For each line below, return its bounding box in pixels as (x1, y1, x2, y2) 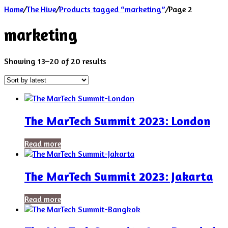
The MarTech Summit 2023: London (24, 113, 210, 128)
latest (106, 75, 126, 86)
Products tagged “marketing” (59, 4, 165, 14)
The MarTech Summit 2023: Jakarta (24, 168, 213, 184)
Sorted (106, 55, 129, 66)
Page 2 (168, 4, 192, 14)
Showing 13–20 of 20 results (4, 55, 106, 66)
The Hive (26, 4, 56, 14)
